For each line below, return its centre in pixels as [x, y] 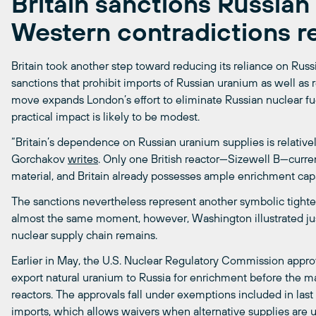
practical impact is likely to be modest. [105, 117]
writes [83, 159]
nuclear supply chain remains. [84, 235]
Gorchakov [39, 159]
